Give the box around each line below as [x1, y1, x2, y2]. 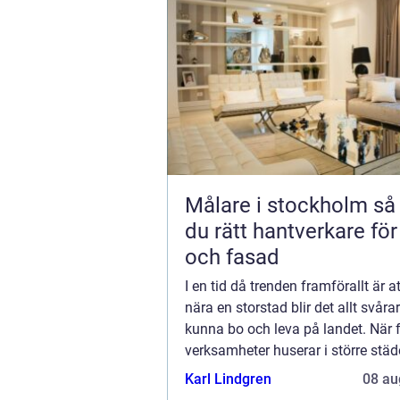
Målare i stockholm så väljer [185, 193, 373, 219]
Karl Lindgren [185, 371, 271, 388]
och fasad [185, 245, 279, 271]
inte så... [185, 363, 237, 381]
